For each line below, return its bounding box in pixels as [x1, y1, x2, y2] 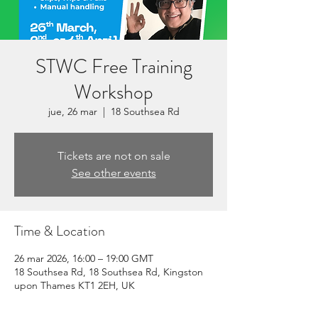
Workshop [74, 78, 153, 106]
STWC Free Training [35, 53, 192, 81]
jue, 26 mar [48, 105, 97, 118]
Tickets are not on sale [57, 149, 170, 163]
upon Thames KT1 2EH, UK [14, 279, 135, 292]
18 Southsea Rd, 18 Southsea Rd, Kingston [14, 265, 203, 278]
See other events [71, 166, 156, 180]
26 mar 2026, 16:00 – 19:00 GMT [14, 252, 153, 265]
